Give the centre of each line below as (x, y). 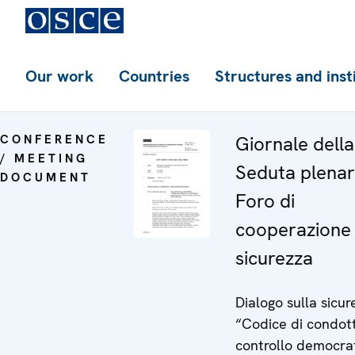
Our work (59, 76)
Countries (154, 76)
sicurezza (274, 258)
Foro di (265, 201)
